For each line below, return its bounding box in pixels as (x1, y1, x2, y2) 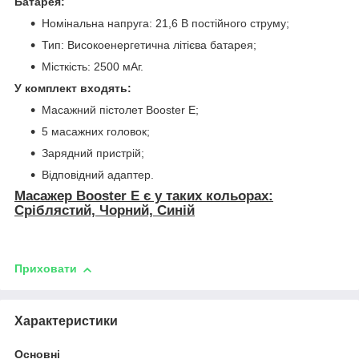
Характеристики (14, 313, 118, 328)
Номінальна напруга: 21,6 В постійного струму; (42, 17, 289, 30)
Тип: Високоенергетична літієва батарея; (42, 38, 256, 52)
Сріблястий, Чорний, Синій (14, 203, 195, 219)
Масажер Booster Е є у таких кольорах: (14, 188, 273, 204)
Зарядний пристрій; (42, 147, 144, 160)
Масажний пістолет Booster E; (42, 103, 199, 117)
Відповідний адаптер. (42, 168, 154, 182)
